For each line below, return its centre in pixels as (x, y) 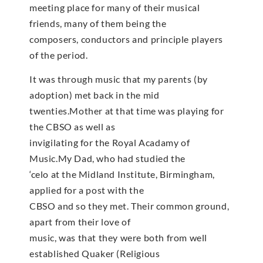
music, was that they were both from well (119, 237)
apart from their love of (80, 221)
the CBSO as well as (73, 126)
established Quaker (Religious (95, 253)
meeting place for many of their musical (115, 7)
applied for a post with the (87, 190)
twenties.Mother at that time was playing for (127, 110)
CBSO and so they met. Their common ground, (129, 205)
